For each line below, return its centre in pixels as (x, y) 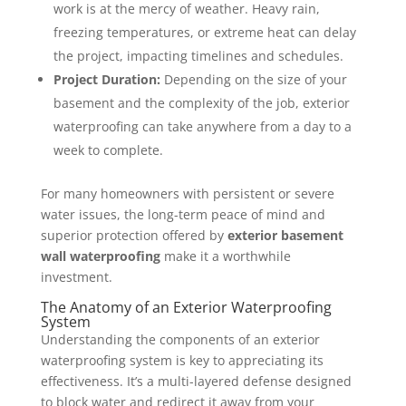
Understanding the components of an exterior (180, 340)
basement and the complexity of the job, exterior (201, 103)
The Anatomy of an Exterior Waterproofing (186, 308)
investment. (76, 277)
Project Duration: (106, 80)
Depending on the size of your (253, 80)
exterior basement (285, 236)
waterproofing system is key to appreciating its (182, 361)
